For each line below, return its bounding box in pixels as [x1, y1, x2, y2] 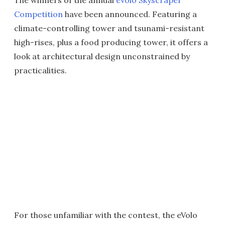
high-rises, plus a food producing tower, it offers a [14, 37, 208, 47]
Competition [14, 9, 63, 19]
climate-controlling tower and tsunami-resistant [14, 23, 204, 33]
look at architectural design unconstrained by [14, 51, 190, 61]
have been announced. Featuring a [63, 9, 197, 19]
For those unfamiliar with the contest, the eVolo [14, 210, 197, 220]
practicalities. [14, 65, 67, 75]
